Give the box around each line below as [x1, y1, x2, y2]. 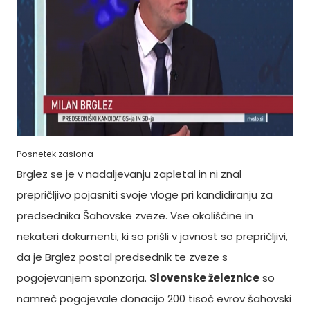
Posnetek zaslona [17, 148, 95, 160]
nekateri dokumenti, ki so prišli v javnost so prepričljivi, [17, 229, 288, 244]
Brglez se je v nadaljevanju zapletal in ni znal [17, 167, 241, 181]
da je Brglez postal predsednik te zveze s [17, 250, 228, 264]
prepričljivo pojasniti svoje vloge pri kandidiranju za [17, 188, 273, 202]
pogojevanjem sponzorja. [17, 271, 149, 285]
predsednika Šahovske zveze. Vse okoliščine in [17, 208, 253, 223]
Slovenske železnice [149, 271, 259, 285]
